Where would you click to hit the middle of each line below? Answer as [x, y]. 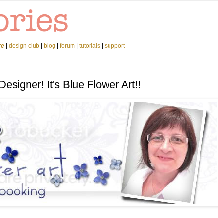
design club [24, 46]
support [115, 46]
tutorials [90, 46]
